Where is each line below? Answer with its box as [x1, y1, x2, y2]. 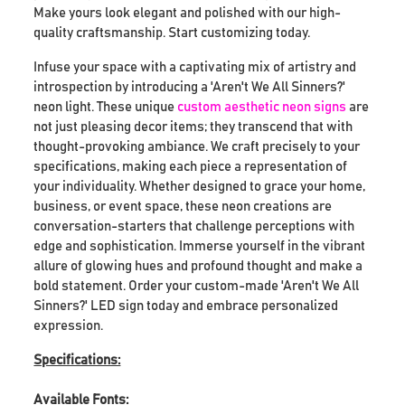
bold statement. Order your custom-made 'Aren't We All [33, 278, 360, 293]
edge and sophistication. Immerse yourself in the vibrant [33, 239, 366, 253]
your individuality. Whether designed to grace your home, [33, 179, 366, 193]
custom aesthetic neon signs [177, 99, 347, 114]
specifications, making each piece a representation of [33, 159, 348, 174]
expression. [33, 318, 104, 333]
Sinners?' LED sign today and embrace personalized [33, 298, 339, 313]
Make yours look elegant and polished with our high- [33, 5, 342, 20]
